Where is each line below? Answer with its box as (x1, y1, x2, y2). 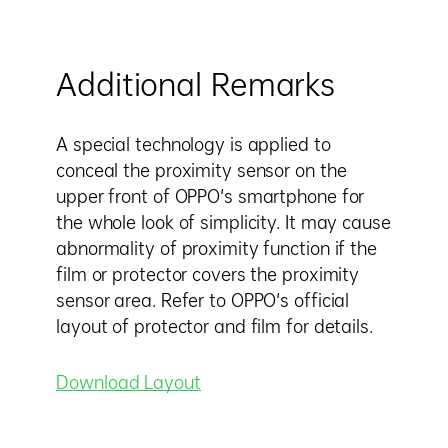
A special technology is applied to (56, 136, 331, 153)
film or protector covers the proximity (56, 266, 360, 283)
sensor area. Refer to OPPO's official (56, 292, 350, 309)
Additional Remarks (56, 70, 336, 99)
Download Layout (56, 374, 202, 391)
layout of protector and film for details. (56, 318, 373, 335)
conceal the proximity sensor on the (56, 162, 347, 179)
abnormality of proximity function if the (56, 240, 377, 257)
